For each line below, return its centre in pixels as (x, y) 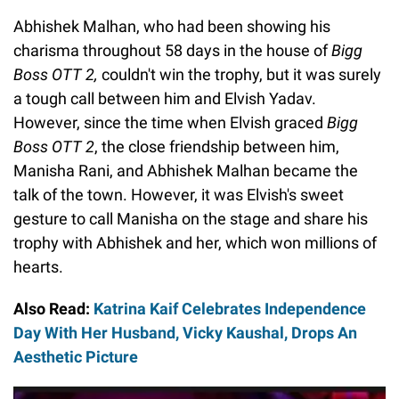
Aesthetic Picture (76, 356)
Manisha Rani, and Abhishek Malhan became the (186, 170)
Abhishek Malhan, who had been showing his (172, 26)
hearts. (38, 266)
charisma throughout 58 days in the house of (172, 50)
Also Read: (53, 308)
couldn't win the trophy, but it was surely (240, 74)
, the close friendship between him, (217, 146)
